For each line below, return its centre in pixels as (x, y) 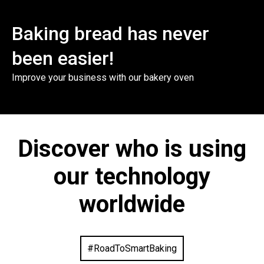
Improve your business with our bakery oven (103, 77)
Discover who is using (132, 148)
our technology (132, 176)
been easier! (63, 58)
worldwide (132, 204)
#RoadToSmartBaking (132, 248)
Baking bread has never (110, 33)
